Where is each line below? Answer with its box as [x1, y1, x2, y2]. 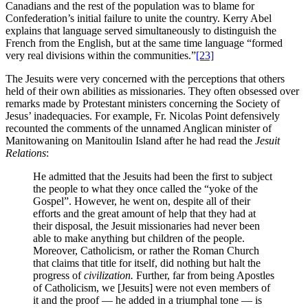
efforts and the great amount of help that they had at [33, 208, 256, 220]
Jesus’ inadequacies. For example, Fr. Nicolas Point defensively [5, 110, 280, 122]
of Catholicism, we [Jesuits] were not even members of [33, 282, 270, 294]
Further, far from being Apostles [136, 269, 274, 282]
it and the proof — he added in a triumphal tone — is [33, 294, 262, 307]
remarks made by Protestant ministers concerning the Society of [5, 98, 280, 110]
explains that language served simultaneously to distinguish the [5, 25, 276, 37]
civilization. [84, 269, 136, 282]
